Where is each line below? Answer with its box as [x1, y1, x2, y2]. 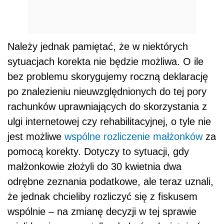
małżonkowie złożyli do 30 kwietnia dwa [7, 161, 181, 172]
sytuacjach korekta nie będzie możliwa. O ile [7, 56, 203, 67]
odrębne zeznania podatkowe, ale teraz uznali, [7, 176, 213, 187]
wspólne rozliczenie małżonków [64, 131, 202, 142]
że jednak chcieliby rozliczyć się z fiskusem [7, 191, 197, 202]
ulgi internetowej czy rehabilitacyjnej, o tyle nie [7, 116, 211, 127]
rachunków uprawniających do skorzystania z [7, 101, 207, 112]
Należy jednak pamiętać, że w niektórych [7, 41, 188, 52]
